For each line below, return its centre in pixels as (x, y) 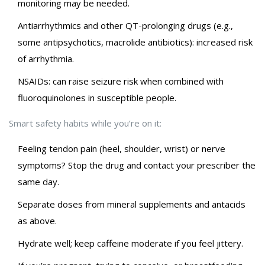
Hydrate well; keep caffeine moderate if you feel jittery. (130, 243)
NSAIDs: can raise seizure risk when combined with (121, 81)
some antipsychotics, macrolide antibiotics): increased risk (135, 42)
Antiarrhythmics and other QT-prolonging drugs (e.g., (125, 26)
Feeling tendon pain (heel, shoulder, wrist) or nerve (122, 149)
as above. (37, 221)
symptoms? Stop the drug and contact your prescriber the (137, 165)
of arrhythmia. (46, 59)
